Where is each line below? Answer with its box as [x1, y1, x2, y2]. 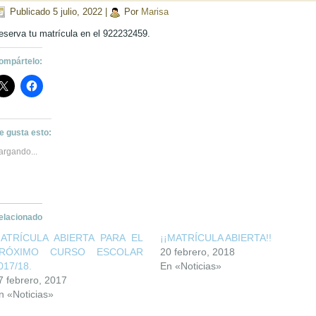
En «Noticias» [159, 260, 221, 272]
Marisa [141, 6, 169, 17]
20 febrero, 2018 [159, 246, 235, 257]
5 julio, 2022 [53, 6, 102, 17]
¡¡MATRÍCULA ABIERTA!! [159, 232, 272, 243]
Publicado [10, 6, 50, 17]
